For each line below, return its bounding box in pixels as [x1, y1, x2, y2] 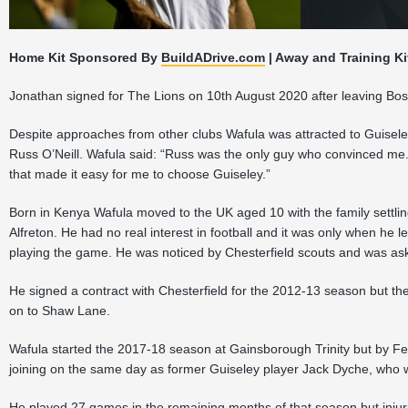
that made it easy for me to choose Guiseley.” [9, 167, 270, 181]
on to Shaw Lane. [9, 303, 110, 318]
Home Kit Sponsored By [9, 50, 161, 65]
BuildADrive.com [161, 50, 265, 65]
